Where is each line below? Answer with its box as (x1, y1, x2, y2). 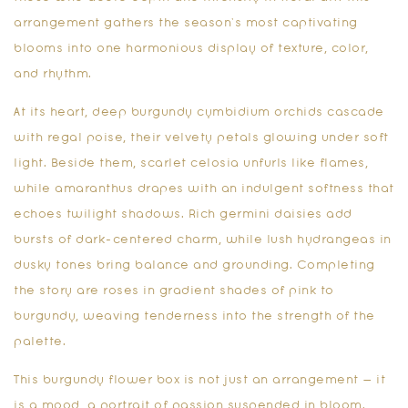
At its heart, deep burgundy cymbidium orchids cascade (14, 107, 384, 118)
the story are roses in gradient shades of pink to (14, 285, 334, 297)
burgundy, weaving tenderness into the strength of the (14, 311, 375, 322)
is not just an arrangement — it (179, 374, 385, 386)
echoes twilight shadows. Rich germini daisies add (14, 209, 352, 220)
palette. (14, 336, 66, 348)
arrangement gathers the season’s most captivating (14, 17, 358, 29)
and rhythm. (14, 68, 92, 80)
